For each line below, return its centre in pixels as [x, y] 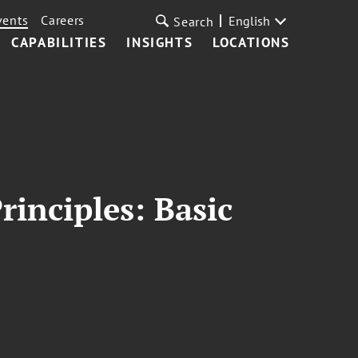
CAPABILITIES [59, 42]
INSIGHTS [160, 42]
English [249, 21]
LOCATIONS [251, 42]
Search [194, 22]
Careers [63, 20]
